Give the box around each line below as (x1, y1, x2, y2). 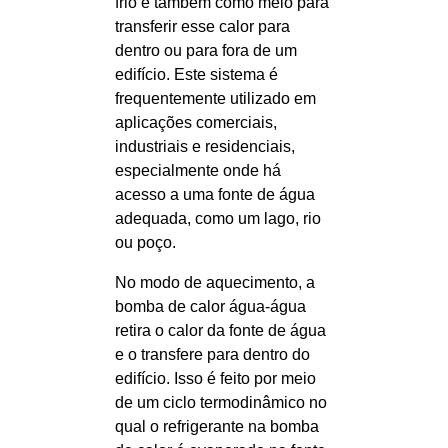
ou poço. (115, 233, 176, 251)
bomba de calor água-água (115, 297, 306, 315)
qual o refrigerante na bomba (115, 417, 319, 435)
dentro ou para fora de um (115, 41, 297, 59)
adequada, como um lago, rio (115, 209, 321, 227)
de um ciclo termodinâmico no (115, 393, 327, 411)
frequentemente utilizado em (115, 89, 316, 107)
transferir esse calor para (115, 17, 290, 35)
